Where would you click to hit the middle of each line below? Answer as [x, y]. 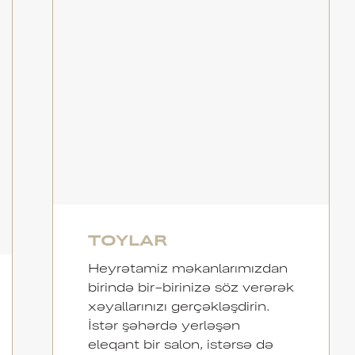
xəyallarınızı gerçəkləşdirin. [178, 305]
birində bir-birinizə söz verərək [191, 286]
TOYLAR [127, 239]
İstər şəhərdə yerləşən [164, 324]
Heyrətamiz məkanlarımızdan [187, 267]
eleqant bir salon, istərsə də [180, 343]
